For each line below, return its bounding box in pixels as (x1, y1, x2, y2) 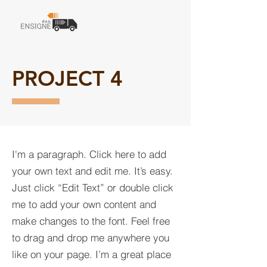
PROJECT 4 (12, 66, 123, 91)
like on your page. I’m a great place (12, 248, 171, 260)
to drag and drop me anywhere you (12, 231, 169, 244)
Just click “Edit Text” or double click (12, 181, 173, 194)
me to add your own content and (12, 198, 156, 210)
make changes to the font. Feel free (12, 215, 170, 227)
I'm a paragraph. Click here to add (12, 148, 166, 160)
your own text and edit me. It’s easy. (12, 164, 173, 177)
